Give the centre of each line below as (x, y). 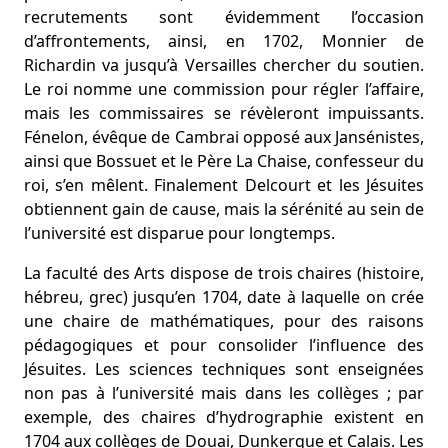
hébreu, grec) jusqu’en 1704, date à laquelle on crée (224, 297)
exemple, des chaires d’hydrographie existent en (224, 417)
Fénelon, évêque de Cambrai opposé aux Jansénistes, (224, 137)
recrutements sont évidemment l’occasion (224, 17)
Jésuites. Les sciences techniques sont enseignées (224, 369)
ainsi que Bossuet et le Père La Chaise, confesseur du (224, 161)
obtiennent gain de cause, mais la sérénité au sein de (224, 209)
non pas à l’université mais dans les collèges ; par (224, 393)
